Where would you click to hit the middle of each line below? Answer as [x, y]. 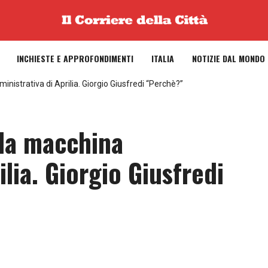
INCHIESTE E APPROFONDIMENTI [75, 58]
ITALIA [163, 58]
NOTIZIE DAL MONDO [229, 58]
